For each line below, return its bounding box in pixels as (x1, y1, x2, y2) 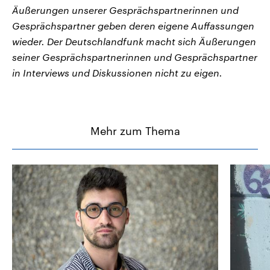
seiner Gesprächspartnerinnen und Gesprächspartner (12, 51, 257, 63)
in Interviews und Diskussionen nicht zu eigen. (12, 67, 222, 79)
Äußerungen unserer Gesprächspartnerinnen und (12, 4, 239, 16)
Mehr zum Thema (90, 124, 180, 138)
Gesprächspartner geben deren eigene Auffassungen (12, 20, 254, 32)
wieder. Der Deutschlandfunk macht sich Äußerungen (12, 36, 256, 48)
